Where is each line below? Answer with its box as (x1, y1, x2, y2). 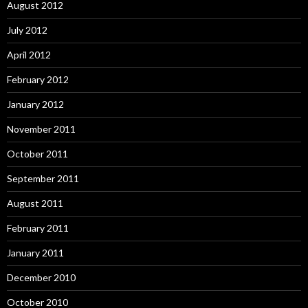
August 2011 (7, 197, 63, 209)
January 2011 (7, 247, 64, 258)
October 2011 (7, 148, 68, 159)
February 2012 (7, 74, 69, 85)
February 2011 (7, 222, 69, 234)
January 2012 (7, 98, 64, 110)
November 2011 (7, 123, 76, 135)
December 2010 (7, 272, 76, 283)
